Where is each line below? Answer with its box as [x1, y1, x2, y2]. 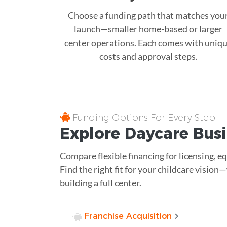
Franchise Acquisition [85, 211, 172, 221]
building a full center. [59, 177, 141, 188]
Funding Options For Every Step [69, 111, 215, 123]
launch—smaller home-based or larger [74, 23, 222, 34]
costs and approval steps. [99, 50, 198, 62]
